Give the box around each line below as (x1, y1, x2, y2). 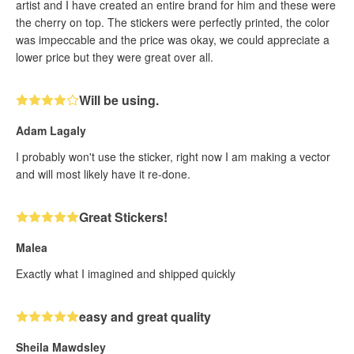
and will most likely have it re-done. (16, 165, 190, 182)
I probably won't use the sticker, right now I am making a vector (16, 148, 330, 164)
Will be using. (79, 90, 159, 109)
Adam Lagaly (16, 122, 86, 138)
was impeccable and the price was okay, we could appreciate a (16, 31, 330, 47)
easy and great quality (79, 307, 211, 326)
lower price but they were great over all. (16, 48, 213, 65)
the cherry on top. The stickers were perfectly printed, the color (16, 13, 330, 30)
